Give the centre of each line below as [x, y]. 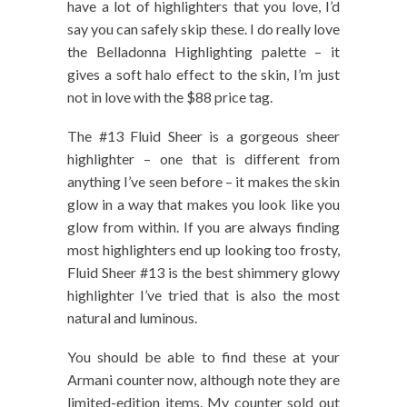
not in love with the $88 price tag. [170, 97]
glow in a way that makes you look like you [203, 204]
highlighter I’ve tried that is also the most [203, 295]
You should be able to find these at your [203, 357]
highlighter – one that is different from [203, 159]
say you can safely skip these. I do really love [203, 29]
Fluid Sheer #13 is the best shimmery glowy [203, 273]
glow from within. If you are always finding [203, 227]
